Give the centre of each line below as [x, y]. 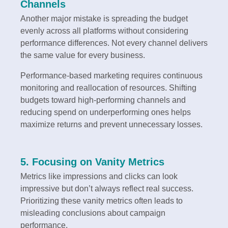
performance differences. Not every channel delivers [114, 43]
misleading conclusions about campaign [93, 213]
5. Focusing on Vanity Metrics [92, 162]
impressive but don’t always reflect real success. [107, 189]
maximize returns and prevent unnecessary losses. [111, 125]
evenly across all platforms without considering [104, 31]
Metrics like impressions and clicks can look [99, 177]
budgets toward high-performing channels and [103, 100]
